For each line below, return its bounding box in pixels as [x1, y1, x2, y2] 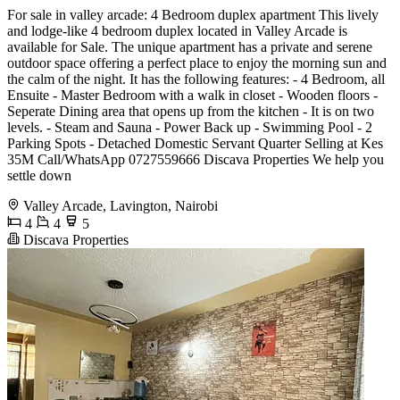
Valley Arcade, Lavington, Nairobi [23, 198, 218, 214]
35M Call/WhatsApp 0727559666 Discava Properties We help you [7, 152, 384, 168]
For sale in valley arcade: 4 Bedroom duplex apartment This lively [7, 7, 379, 23]
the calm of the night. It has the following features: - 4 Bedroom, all [7, 71, 385, 87]
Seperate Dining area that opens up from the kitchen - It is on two [7, 104, 374, 120]
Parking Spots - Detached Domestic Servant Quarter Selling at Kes [7, 136, 383, 152]
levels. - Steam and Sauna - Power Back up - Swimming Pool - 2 [7, 120, 372, 136]
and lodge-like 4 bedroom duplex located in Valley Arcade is [7, 23, 347, 39]
